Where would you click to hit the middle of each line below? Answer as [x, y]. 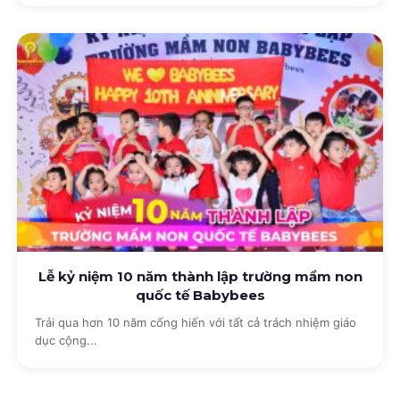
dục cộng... [67, 340]
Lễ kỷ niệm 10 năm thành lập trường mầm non [200, 277]
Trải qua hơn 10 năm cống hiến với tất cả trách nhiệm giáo [196, 322]
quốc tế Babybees [200, 296]
